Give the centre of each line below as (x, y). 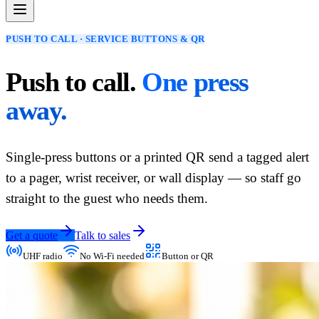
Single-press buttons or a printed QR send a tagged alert (157, 157)
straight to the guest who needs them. (107, 198)
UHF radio (43, 256)
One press (195, 82)
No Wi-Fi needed (112, 256)
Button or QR (188, 256)
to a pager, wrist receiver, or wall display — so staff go (153, 178)
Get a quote (32, 236)
